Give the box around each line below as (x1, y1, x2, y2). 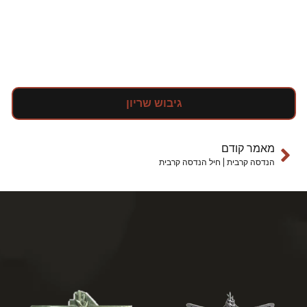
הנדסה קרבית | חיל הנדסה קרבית (159, 157, 275, 167)
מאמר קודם (221, 141, 275, 155)
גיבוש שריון (125, 96, 182, 110)
